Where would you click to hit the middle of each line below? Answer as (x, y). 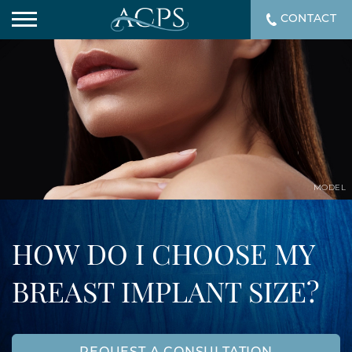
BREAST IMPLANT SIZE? (166, 295)
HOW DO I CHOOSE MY (163, 258)
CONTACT (308, 19)
